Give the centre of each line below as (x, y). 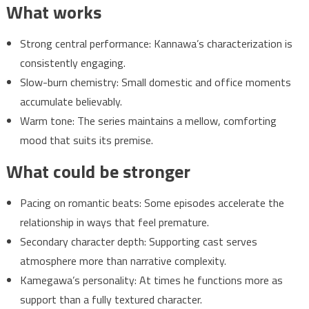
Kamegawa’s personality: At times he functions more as (151, 280)
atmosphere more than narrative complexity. (123, 261)
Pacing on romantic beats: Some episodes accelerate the (152, 203)
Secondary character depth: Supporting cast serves (138, 242)
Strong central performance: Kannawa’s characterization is (156, 44)
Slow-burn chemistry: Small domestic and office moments (155, 82)
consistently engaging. (72, 63)
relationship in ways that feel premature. (114, 222)
